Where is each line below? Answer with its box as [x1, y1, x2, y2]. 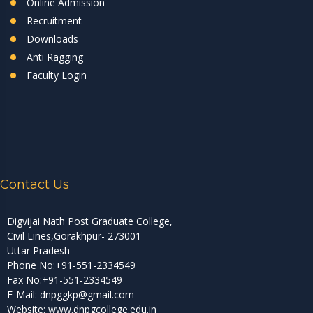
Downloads [27, 31, 78, 45]
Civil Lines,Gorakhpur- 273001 [7, 228, 141, 242]
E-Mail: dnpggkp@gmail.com [7, 287, 134, 301]
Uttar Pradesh [7, 243, 70, 257]
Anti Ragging [27, 50, 83, 64]
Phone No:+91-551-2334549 [7, 258, 136, 272]
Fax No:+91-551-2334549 [7, 272, 122, 286]
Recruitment [27, 13, 82, 27]
